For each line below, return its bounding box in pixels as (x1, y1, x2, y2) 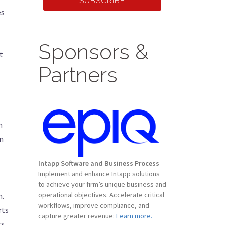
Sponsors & (38, 40, 149, 64)
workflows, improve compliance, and (38, 201, 149, 210)
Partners (38, 63, 118, 87)
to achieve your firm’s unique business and (38, 180, 166, 189)
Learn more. (116, 211, 152, 220)
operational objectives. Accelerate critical (38, 190, 164, 199)
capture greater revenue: (38, 211, 116, 220)
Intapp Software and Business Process (38, 159, 159, 168)
